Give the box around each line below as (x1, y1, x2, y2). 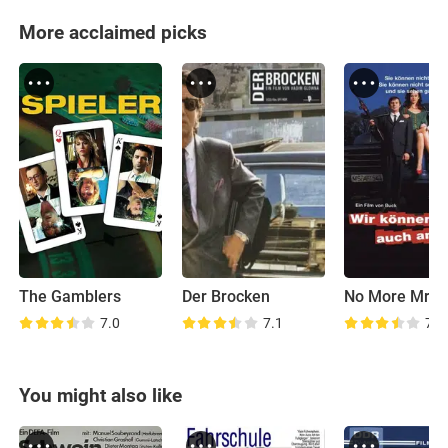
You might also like (19, 384, 183, 407)
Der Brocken (181, 287, 270, 306)
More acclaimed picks (19, 21, 208, 45)
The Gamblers (19, 287, 122, 306)
